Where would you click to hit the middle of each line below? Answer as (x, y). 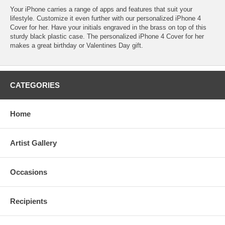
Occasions (29, 172)
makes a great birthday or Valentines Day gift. (77, 45)
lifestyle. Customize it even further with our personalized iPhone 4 (105, 18)
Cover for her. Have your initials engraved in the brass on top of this (108, 27)
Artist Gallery (33, 143)
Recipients (29, 201)
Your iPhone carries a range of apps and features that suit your (101, 9)
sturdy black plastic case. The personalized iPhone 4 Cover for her (107, 36)
